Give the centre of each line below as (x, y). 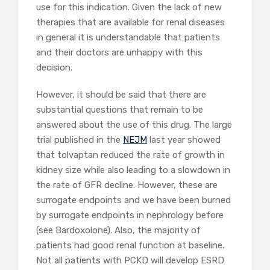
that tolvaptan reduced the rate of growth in (130, 155)
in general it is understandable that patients (128, 37)
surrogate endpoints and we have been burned (133, 200)
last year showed (184, 140)
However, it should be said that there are (121, 95)
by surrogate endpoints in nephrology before (130, 215)
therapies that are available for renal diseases (130, 22)
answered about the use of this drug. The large (134, 125)
